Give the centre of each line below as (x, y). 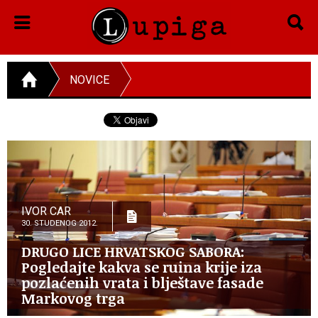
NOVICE (89, 79)
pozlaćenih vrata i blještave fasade (142, 282)
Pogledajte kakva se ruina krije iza (142, 267)
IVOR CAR (46, 211)
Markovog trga (73, 298)
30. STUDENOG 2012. (60, 223)
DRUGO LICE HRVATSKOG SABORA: (133, 251)
